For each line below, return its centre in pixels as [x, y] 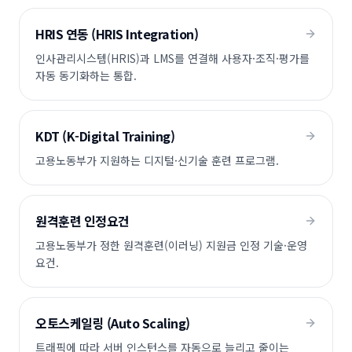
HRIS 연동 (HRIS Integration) [117, 34]
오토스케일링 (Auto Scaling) [113, 323]
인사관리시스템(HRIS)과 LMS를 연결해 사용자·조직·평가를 [172, 58]
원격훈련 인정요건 [82, 221]
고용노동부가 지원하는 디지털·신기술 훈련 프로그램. [157, 160]
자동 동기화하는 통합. [86, 75]
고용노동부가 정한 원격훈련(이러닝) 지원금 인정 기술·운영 [171, 245]
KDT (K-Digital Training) [105, 136]
